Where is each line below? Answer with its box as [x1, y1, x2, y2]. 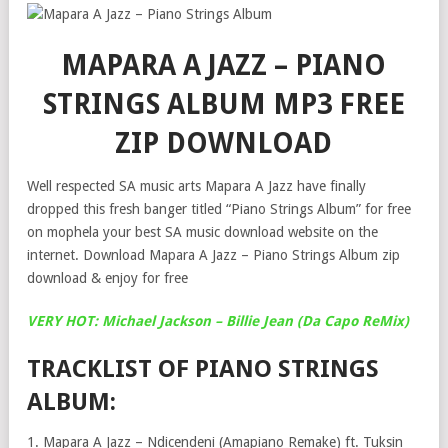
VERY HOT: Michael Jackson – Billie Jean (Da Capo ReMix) [27, 313, 409, 329]
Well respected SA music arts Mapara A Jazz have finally [27, 178, 366, 194]
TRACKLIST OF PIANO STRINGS [27, 355, 379, 383]
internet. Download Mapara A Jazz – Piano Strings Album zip [27, 247, 400, 263]
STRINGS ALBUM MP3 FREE [42, 88, 405, 121]
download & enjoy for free [27, 270, 188, 286]
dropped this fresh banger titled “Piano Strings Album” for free [27, 201, 411, 217]
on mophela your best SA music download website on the [27, 224, 378, 240]
